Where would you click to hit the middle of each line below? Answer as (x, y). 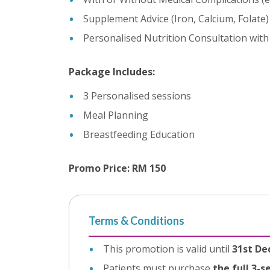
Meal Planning (116, 115)
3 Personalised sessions (137, 96)
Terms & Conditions (137, 221)
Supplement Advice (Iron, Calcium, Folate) (176, 19)
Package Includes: (112, 72)
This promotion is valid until (168, 249)
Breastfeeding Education (139, 135)
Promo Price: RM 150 (117, 168)
